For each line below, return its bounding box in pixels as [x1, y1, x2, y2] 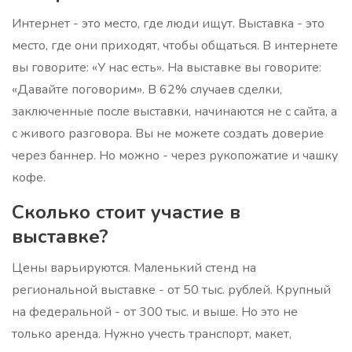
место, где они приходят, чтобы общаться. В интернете [12, 37, 338, 55]
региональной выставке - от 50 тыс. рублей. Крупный [12, 281, 331, 299]
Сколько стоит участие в [12, 200, 240, 225]
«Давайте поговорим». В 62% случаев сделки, [12, 81, 282, 99]
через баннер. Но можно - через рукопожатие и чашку [12, 147, 338, 165]
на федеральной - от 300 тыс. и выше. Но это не [12, 303, 298, 321]
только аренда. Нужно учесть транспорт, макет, [12, 325, 291, 343]
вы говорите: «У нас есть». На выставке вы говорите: [12, 59, 321, 77]
